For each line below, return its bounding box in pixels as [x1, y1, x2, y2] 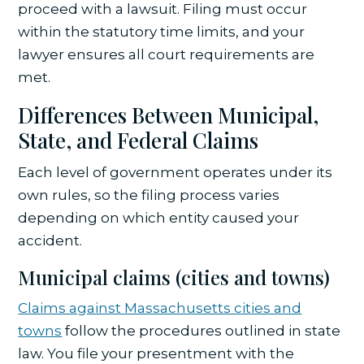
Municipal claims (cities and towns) [18, 264, 331, 291]
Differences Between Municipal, [18, 101, 319, 130]
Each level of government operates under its [18, 164, 333, 181]
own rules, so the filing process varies [18, 187, 280, 204]
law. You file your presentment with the [18, 345, 295, 362]
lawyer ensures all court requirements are [18, 46, 315, 63]
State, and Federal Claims [18, 126, 259, 155]
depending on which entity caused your [18, 210, 300, 227]
